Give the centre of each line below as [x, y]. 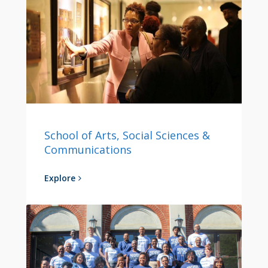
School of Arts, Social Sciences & [127, 135]
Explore [60, 178]
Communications [88, 149]
